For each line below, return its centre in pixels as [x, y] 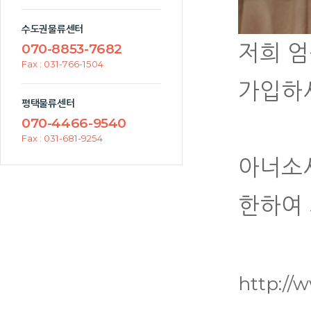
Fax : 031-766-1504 [62, 64]
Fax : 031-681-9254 [62, 138]
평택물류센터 [48, 103]
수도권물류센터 [53, 29]
